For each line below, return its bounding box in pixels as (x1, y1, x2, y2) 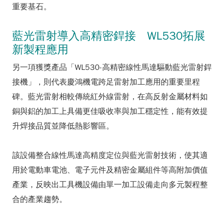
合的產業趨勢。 (12, 194, 67, 204)
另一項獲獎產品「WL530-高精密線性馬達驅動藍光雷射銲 (12, 62, 212, 72)
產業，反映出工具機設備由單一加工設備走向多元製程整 (12, 179, 208, 190)
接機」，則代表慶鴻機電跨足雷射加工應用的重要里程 (12, 77, 200, 87)
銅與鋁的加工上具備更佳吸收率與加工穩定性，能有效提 (12, 106, 208, 116)
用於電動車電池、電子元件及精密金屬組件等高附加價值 (12, 165, 208, 175)
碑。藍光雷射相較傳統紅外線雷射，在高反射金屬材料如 (12, 91, 208, 102)
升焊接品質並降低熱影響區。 (12, 121, 114, 131)
